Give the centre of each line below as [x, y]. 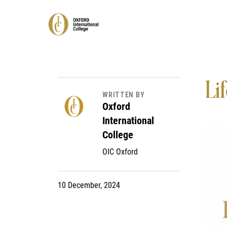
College [118, 135]
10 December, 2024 [89, 185]
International [128, 121]
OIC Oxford [120, 152]
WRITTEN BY [124, 95]
